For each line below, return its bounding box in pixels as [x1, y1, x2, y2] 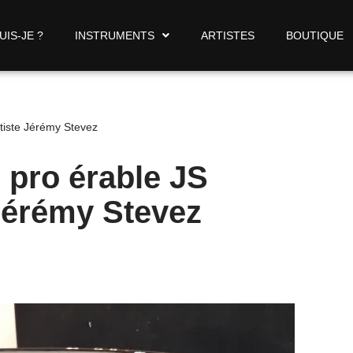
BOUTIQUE [285, 29, 344, 43]
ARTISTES [200, 29, 255, 43]
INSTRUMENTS [74, 29, 154, 43]
